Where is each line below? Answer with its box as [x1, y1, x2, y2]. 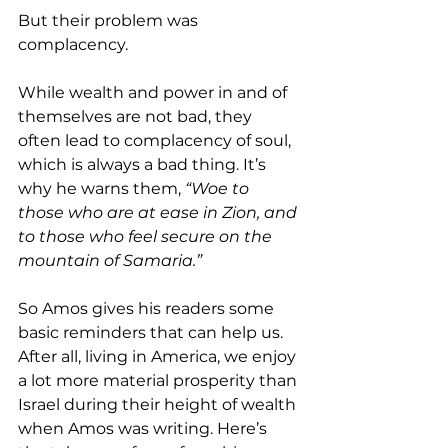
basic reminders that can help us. [18, 323, 287, 343]
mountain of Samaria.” [18, 251, 202, 271]
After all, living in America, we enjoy [18, 347, 300, 367]
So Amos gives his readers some [18, 299, 278, 319]
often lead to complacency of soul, [18, 131, 295, 151]
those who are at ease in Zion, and [18, 203, 301, 223]
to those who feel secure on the [18, 227, 276, 247]
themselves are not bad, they [18, 107, 256, 127]
